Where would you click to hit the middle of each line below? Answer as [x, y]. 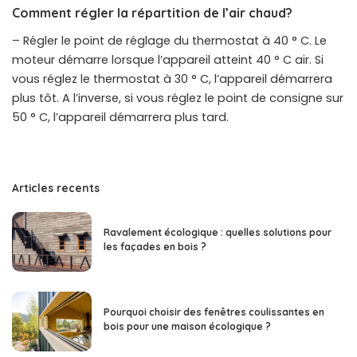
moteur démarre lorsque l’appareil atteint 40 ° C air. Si [168, 60]
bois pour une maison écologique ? [187, 327]
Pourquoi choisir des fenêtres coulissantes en [214, 312]
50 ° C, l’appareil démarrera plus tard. [120, 118]
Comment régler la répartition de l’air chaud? [152, 13]
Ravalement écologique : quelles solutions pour [218, 233]
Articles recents [56, 188]
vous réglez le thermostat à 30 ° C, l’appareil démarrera [172, 79]
